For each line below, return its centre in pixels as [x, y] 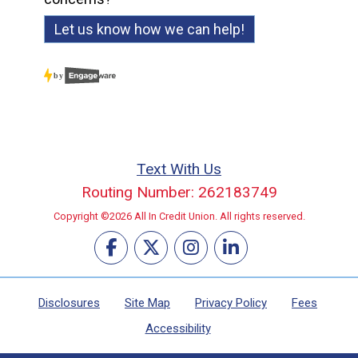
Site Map [147, 302]
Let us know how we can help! [149, 29]
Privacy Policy [231, 302]
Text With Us [179, 169]
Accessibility [178, 328]
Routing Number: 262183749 [179, 192]
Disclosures [69, 302]
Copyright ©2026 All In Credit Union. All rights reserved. [179, 216]
